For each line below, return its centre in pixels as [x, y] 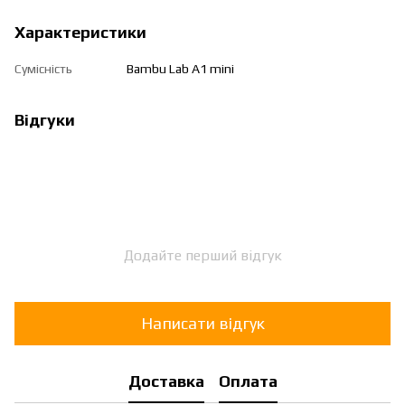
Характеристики [80, 32]
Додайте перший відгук [202, 255]
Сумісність [43, 68]
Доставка [166, 381]
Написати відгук [202, 324]
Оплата [248, 381]
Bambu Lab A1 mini [180, 68]
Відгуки [45, 119]
